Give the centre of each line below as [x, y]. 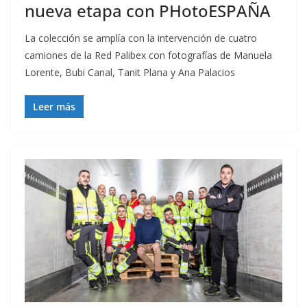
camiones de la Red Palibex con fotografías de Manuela [148, 55]
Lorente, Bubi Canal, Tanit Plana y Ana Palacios [130, 72]
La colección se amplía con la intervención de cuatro [141, 38]
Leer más [54, 106]
